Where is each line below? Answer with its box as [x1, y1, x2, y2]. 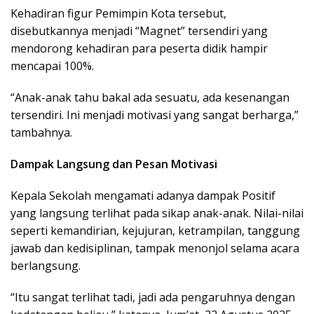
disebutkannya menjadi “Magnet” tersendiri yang [11, 23, 268, 39]
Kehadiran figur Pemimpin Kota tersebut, [11, 6, 226, 22]
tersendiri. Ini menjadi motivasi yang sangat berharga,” [11, 107, 299, 123]
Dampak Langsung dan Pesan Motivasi [11, 156, 217, 172]
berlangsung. [11, 258, 81, 274]
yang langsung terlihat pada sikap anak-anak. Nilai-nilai [11, 205, 303, 221]
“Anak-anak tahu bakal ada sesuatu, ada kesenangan [11, 90, 289, 106]
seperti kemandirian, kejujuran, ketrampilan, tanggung [11, 223, 300, 239]
